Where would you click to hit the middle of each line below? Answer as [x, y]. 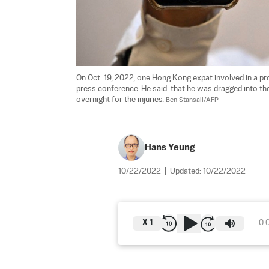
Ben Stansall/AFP [192, 100]
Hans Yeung [170, 147]
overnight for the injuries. [121, 100]
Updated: [186, 171]
